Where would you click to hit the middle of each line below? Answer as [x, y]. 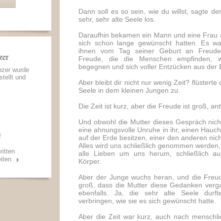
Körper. [90, 161]
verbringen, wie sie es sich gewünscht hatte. [147, 201]
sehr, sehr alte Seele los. [117, 19]
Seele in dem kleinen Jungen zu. [129, 90]
